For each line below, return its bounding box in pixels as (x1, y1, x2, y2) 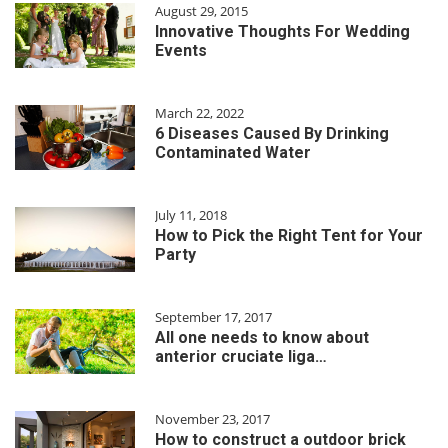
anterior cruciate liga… (155, 346, 327, 366)
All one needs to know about (155, 327, 369, 347)
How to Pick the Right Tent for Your (155, 225, 423, 245)
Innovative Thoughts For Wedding (155, 21, 410, 41)
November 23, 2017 (155, 409, 270, 428)
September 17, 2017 (155, 307, 272, 326)
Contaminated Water (155, 142, 311, 162)
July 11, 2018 (155, 205, 227, 224)
